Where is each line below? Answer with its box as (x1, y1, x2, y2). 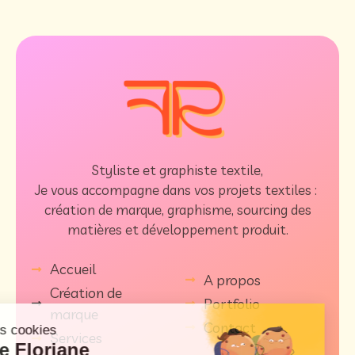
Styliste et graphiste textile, (92, 161, 263, 178)
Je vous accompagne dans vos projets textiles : (35, 181, 320, 198)
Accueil (49, 260, 96, 279)
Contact (203, 318, 256, 337)
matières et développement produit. (67, 220, 288, 238)
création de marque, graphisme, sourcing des (44, 200, 311, 218)
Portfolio (203, 294, 260, 313)
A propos (203, 270, 261, 289)
